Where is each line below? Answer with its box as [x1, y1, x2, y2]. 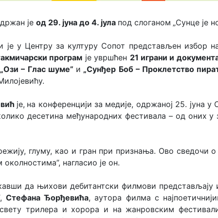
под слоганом [118, 18, 171, 27]
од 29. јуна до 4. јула [36, 18, 118, 27]
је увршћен [82, 53, 130, 62]
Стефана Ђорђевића [6, 193, 89, 202]
